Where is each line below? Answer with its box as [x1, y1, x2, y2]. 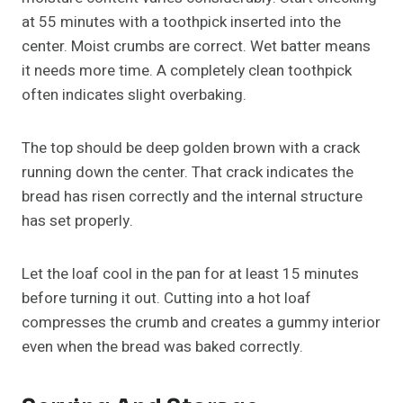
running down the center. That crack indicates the [22, 161, 354, 184]
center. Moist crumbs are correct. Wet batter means [22, 35, 371, 58]
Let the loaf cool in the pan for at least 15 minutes [22, 263, 359, 286]
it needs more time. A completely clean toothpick [22, 59, 352, 83]
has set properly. [22, 210, 133, 233]
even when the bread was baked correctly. [22, 336, 303, 359]
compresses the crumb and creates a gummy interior [22, 311, 381, 335]
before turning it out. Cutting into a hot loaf [22, 287, 311, 310]
